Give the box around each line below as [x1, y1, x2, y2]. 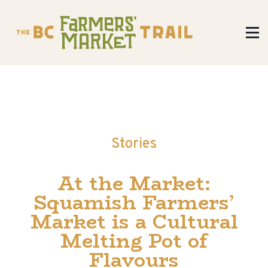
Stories [111, 135, 157, 153]
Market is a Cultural [30, 207, 238, 237]
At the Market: [57, 169, 211, 199]
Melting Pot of [60, 226, 208, 256]
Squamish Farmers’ [33, 188, 234, 218]
